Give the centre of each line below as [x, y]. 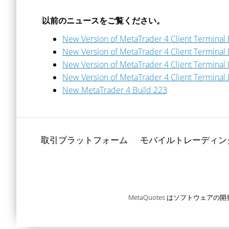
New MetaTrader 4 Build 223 [115, 90]
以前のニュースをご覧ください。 [103, 20]
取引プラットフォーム [84, 140]
